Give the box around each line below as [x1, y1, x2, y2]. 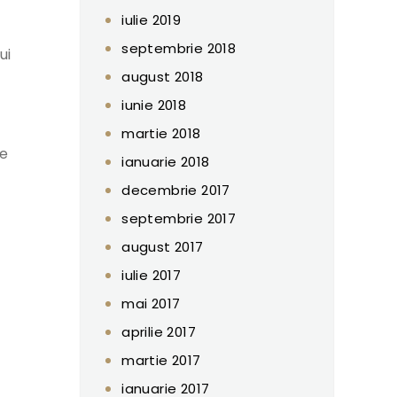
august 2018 [121, 66, 204, 86]
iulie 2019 [121, 10, 182, 29]
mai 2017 [121, 293, 181, 313]
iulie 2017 [121, 265, 182, 284]
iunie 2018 [121, 95, 187, 114]
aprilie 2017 [121, 322, 197, 341]
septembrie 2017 [121, 208, 237, 228]
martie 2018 [121, 123, 201, 143]
